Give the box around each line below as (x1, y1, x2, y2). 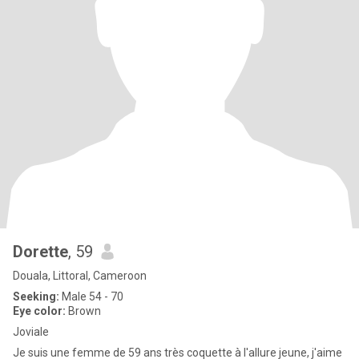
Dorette (13, 242, 68, 261)
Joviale (13, 325, 49, 338)
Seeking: (13, 290, 59, 303)
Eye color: (13, 305, 66, 317)
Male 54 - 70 (59, 290, 123, 303)
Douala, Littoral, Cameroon (13, 269, 147, 282)
